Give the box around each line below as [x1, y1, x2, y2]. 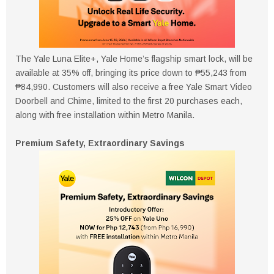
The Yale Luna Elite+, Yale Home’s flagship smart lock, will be [15, 53, 253, 64]
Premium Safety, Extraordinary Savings [15, 138, 185, 148]
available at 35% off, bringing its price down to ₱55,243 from [15, 67, 246, 78]
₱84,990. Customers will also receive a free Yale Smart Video [15, 81, 252, 92]
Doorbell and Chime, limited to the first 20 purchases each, [15, 95, 242, 106]
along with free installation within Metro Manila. [15, 109, 194, 120]
